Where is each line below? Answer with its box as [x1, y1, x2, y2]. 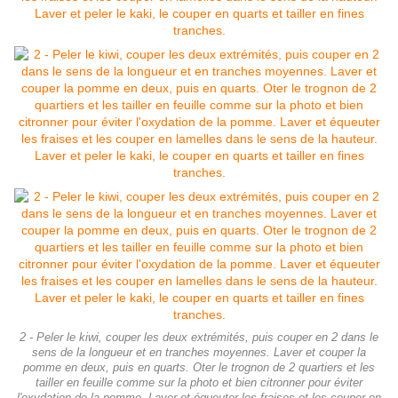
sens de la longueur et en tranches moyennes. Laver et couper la [32, 346, 366, 360]
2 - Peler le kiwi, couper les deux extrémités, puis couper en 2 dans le [20, 331, 378, 345]
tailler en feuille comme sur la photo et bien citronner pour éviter [36, 377, 362, 390]
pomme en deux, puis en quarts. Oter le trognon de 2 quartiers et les [23, 362, 375, 375]
